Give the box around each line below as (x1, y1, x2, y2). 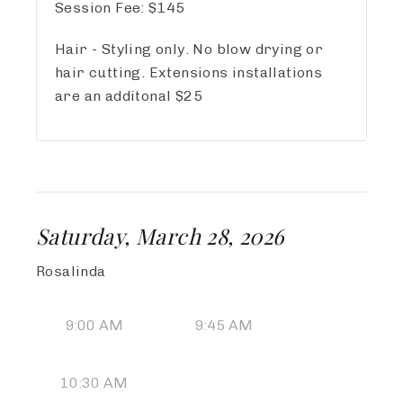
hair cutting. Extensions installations (55, 64, 323, 81)
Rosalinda (36, 263, 106, 280)
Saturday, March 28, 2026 (36, 221, 284, 250)
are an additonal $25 (55, 87, 202, 104)
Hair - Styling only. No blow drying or (55, 40, 324, 58)
